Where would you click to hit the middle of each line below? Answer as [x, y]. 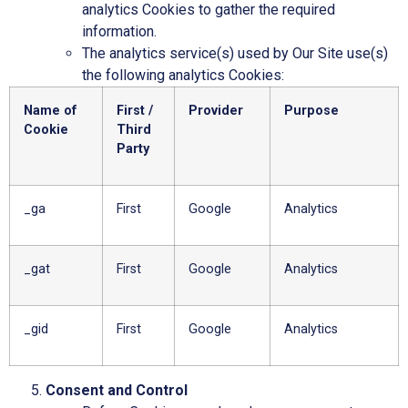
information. [119, 31]
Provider [216, 110]
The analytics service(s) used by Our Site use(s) [235, 53]
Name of [51, 110]
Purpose [311, 110]
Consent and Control [117, 390]
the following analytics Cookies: [183, 75]
